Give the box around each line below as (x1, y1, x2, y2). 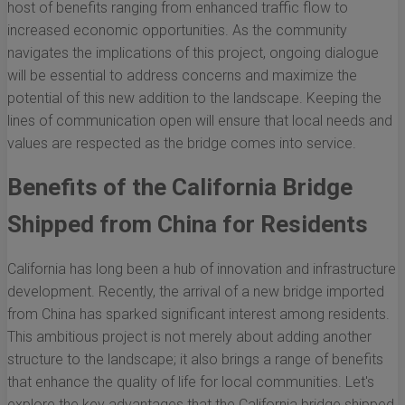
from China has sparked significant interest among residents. (7, 306, 390, 324)
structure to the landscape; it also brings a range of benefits (7, 351, 383, 369)
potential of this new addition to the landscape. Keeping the (7, 89, 381, 108)
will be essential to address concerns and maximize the (7, 67, 357, 85)
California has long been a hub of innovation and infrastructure (7, 260, 396, 278)
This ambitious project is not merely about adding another (7, 328, 372, 346)
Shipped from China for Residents (7, 211, 368, 239)
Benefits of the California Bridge (7, 174, 353, 202)
